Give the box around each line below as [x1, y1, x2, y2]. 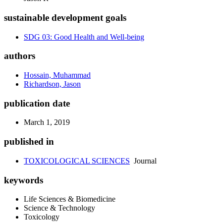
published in [4, 136, 54, 147]
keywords [4, 174, 43, 185]
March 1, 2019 [24, 118, 70, 127]
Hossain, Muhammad [24, 71, 91, 79]
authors [4, 51, 35, 61]
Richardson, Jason [24, 80, 81, 88]
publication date [4, 98, 70, 109]
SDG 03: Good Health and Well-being [24, 32, 144, 41]
